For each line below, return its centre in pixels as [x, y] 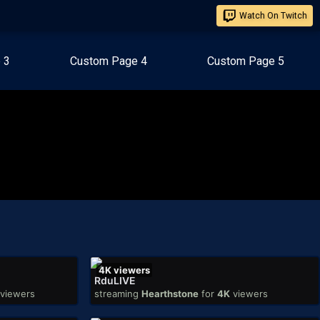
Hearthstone [170, 294]
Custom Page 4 [109, 61]
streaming [116, 294]
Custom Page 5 [246, 61]
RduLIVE [115, 280]
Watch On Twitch [273, 16]
